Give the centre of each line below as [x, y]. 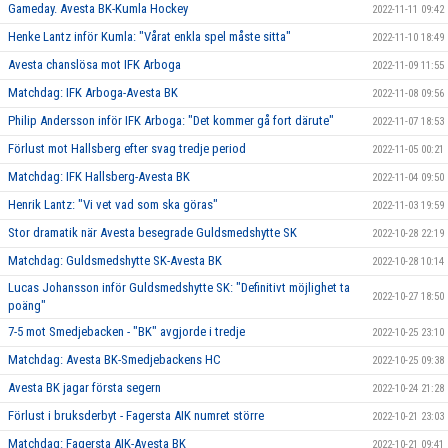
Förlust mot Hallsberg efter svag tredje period [127, 149]
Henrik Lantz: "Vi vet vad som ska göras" [113, 205]
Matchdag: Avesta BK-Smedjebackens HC [114, 360]
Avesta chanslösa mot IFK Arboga [94, 65]
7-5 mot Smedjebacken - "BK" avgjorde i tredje [126, 332]
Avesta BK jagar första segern [84, 388]
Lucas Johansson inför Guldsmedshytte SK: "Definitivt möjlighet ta [179, 288]
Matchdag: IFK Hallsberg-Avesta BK [99, 177]
